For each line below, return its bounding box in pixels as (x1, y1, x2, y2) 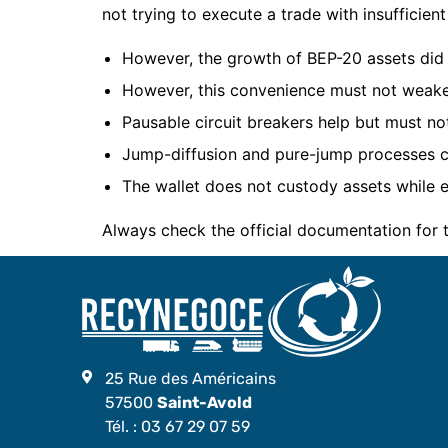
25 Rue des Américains (104, 369, 276, 389)
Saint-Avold (156, 393, 252, 413)
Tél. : (104, 417, 141, 437)
